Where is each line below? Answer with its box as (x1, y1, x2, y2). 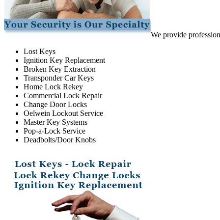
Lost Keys (24, 47, 55, 56)
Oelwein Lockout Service (24, 109, 103, 118)
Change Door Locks (24, 100, 87, 109)
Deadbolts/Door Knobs (24, 136, 96, 144)
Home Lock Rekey (24, 82, 83, 91)
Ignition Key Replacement (24, 56, 105, 65)
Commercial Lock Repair (24, 91, 102, 100)
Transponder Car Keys (24, 74, 94, 82)
